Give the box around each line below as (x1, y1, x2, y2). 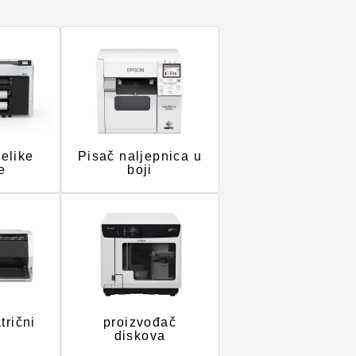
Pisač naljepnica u (77, 149, 203, 163)
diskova (114, 329, 166, 342)
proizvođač (103, 315, 176, 329)
